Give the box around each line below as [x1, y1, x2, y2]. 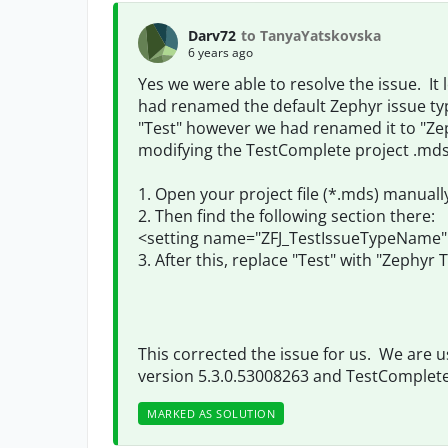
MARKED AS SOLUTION [147, 406, 275, 421]
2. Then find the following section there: [138, 205, 435, 227]
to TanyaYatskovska [241, 25, 381, 45]
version [138, 365, 198, 387]
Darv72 [188, 25, 236, 45]
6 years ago [188, 43, 253, 61]
